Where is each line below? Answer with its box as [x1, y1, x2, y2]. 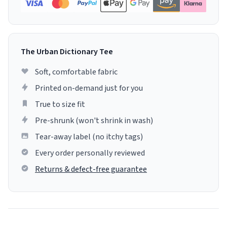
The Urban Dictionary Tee [21, 46, 113, 58]
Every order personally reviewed [35, 147, 145, 159]
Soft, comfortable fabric [35, 66, 118, 78]
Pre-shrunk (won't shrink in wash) [35, 115, 153, 127]
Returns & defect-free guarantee [35, 164, 147, 175]
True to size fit [35, 99, 85, 110]
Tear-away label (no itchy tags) [35, 131, 143, 143]
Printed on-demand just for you [35, 83, 143, 94]
